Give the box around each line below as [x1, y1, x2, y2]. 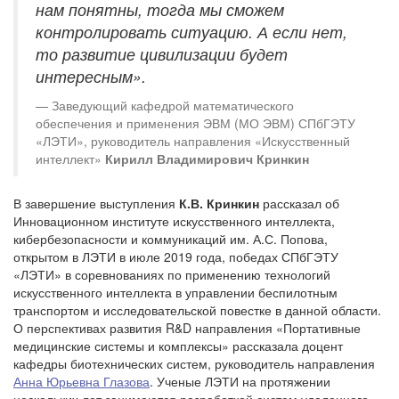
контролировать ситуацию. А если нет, [36, 20, 347, 43]
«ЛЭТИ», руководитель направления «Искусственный [36, 131, 350, 150]
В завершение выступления [13, 193, 179, 212]
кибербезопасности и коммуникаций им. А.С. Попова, [13, 229, 328, 248]
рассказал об [259, 193, 339, 212]
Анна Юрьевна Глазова [13, 371, 150, 390]
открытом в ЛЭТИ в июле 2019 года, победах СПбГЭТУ [13, 247, 338, 265]
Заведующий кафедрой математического [52, 95, 294, 114]
